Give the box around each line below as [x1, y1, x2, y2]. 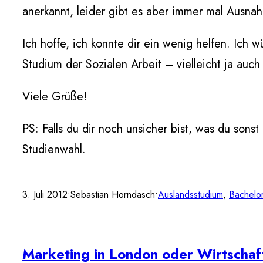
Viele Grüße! [22, 88, 87, 105]
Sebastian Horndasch [70, 188, 155, 201]
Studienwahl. [22, 141, 86, 158]
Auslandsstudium [158, 188, 223, 201]
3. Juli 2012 [22, 188, 68, 201]
